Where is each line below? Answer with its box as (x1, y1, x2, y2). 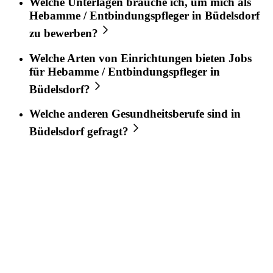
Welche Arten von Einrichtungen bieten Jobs (29, 51, 252, 65)
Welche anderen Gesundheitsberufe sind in (29, 107, 241, 121)
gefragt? (84, 125, 129, 138)
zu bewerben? (29, 26, 98, 40)
